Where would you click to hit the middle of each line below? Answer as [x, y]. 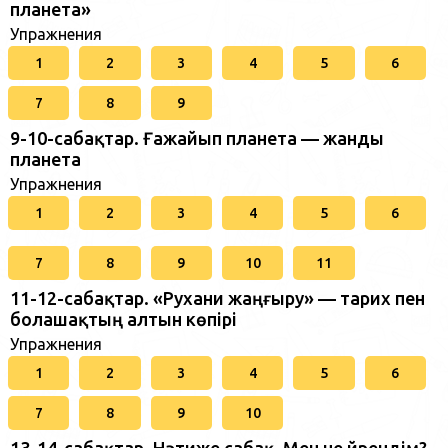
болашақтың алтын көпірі [123, 319]
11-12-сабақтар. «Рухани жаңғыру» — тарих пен [217, 298]
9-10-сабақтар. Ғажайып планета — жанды [197, 138]
